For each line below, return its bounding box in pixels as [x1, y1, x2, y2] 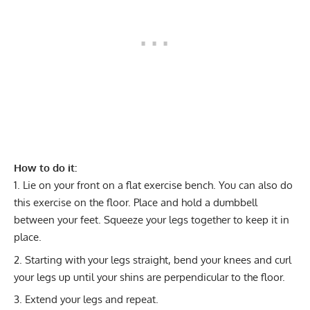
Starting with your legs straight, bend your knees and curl [25, 253, 291, 266]
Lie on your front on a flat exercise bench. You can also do [23, 179, 293, 192]
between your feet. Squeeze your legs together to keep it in [14, 213, 289, 227]
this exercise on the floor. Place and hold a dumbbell [14, 196, 257, 210]
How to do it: [14, 161, 77, 175]
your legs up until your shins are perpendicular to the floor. [14, 270, 285, 284]
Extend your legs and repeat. [25, 293, 158, 307]
